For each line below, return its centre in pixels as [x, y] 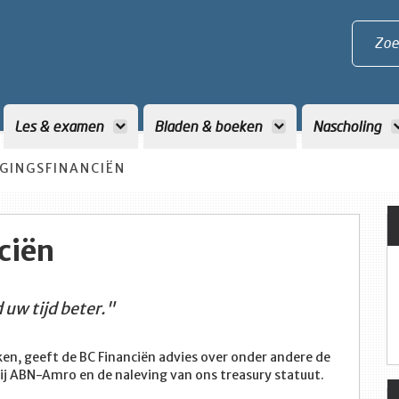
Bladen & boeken [210, 126]
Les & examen [61, 126]
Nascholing [349, 126]
